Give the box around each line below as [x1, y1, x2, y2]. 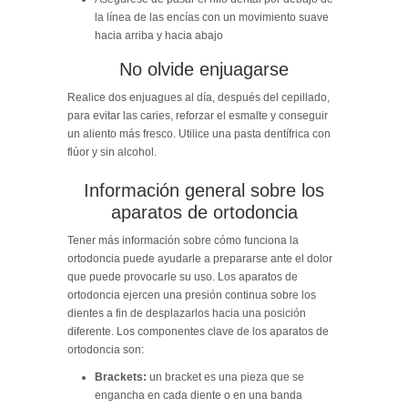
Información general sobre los [84, 179, 324, 200]
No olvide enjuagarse [119, 58, 289, 79]
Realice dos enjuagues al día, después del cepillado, [67, 90, 330, 104]
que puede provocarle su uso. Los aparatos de [67, 270, 298, 283]
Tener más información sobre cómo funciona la [67, 233, 299, 247]
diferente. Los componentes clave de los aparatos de [67, 324, 329, 338]
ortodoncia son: [67, 342, 144, 356]
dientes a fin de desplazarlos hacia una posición [67, 306, 306, 320]
